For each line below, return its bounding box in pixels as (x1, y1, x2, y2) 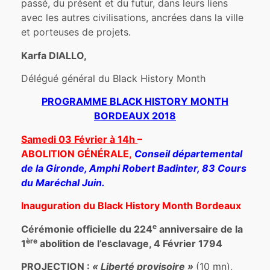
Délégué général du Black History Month (21, 72, 206, 85)
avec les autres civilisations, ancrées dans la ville (21, 11, 244, 24)
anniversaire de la (157, 222, 243, 235)
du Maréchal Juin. (21, 176, 105, 189)
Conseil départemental (134, 147, 243, 160)
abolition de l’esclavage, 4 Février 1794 (37, 237, 223, 250)
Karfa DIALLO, (21, 49, 90, 61)
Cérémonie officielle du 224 (21, 222, 153, 235)
